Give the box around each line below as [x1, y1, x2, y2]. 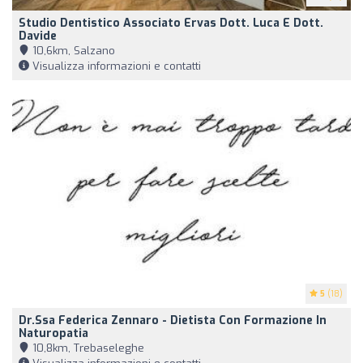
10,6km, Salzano [29, 43, 115, 58]
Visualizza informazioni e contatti [29, 58, 201, 73]
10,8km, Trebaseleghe [29, 340, 144, 355]
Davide [19, 28, 57, 44]
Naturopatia [19, 325, 88, 341]
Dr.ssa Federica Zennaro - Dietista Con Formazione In [19, 312, 327, 328]
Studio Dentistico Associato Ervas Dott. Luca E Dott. [19, 15, 323, 31]
